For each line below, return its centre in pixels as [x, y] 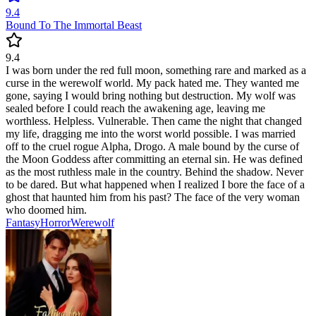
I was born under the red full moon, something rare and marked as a [156, 71]
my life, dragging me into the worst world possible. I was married [151, 134]
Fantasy [23, 223]
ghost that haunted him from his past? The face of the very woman [153, 197]
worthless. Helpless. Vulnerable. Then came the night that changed [154, 121]
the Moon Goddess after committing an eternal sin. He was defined [154, 159]
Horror [55, 223]
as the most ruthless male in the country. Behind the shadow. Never [154, 172]
